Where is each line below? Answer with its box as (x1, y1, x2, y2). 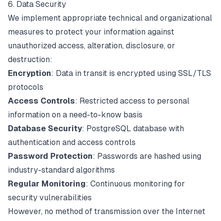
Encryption (8, 69, 51, 78)
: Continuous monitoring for (86, 179, 185, 188)
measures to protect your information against (8, 27, 174, 37)
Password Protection (8, 151, 93, 161)
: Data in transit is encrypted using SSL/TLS (51, 69, 211, 78)
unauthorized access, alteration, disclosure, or (8, 41, 175, 50)
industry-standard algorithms (8, 165, 115, 175)
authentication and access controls (8, 138, 136, 147)
